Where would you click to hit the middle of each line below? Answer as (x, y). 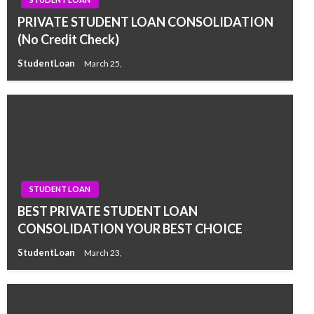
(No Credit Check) (68, 39)
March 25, (103, 63)
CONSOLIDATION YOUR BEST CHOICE (130, 228)
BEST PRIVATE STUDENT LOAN (108, 211)
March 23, (103, 252)
